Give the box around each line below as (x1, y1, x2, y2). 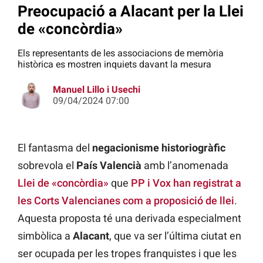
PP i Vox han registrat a (131, 177, 241, 190)
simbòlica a (18, 230, 73, 242)
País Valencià (76, 159, 141, 172)
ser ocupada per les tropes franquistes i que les (18, 247, 237, 260)
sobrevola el (18, 159, 76, 172)
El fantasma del (18, 141, 92, 154)
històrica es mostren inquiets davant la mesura (18, 59, 211, 70)
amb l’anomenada (141, 159, 228, 172)
